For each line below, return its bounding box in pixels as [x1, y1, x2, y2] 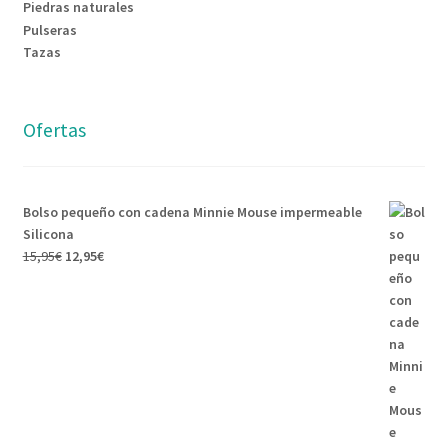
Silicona [22, 224, 74, 243]
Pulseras [22, 20, 77, 39]
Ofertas [22, 117, 86, 143]
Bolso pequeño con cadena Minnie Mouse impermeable [22, 202, 362, 221]
